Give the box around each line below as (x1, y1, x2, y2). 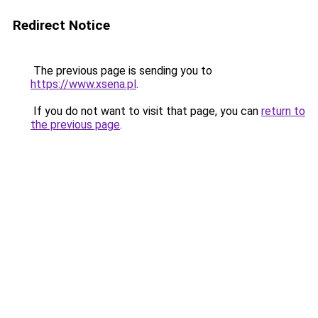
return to (261, 104, 305, 118)
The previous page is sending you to (31, 64, 212, 77)
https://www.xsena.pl (31, 77, 136, 91)
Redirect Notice (13, 17, 110, 33)
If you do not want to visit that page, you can (31, 104, 261, 118)
